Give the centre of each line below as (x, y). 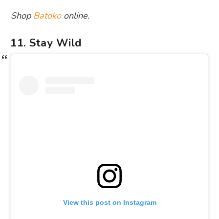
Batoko (47, 15)
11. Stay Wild (46, 43)
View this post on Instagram (109, 203)
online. (76, 15)
